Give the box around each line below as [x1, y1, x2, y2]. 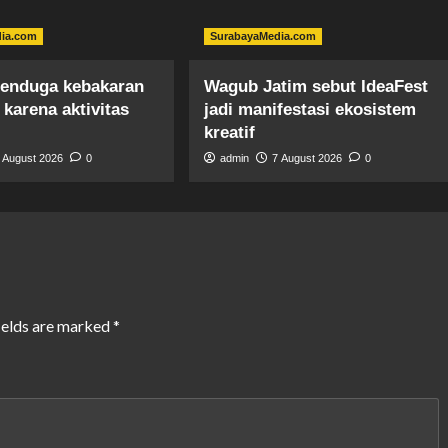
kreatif [204, 123, 256, 142]
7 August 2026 [272, 152, 343, 164]
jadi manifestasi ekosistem [204, 100, 417, 119]
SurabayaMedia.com [210, 30, 317, 42]
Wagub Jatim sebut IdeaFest [204, 77, 429, 96]
